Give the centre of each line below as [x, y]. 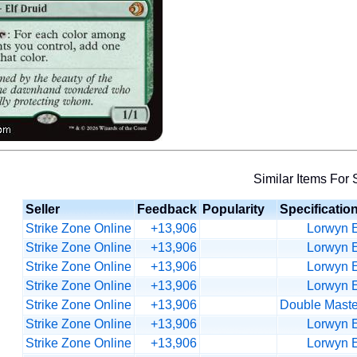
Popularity [233, 209]
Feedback [167, 209]
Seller [43, 209]
